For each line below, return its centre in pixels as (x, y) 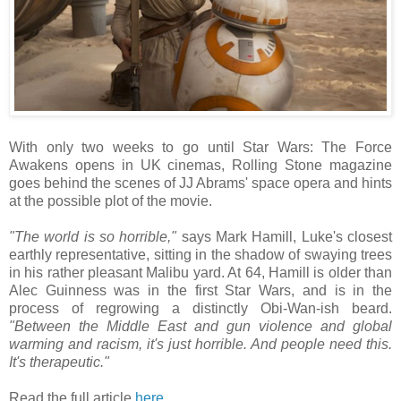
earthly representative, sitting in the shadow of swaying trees (200, 255)
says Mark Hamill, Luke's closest (285, 237)
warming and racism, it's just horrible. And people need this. (200, 345)
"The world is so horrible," (93, 237)
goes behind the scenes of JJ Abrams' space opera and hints (200, 183)
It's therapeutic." (59, 363)
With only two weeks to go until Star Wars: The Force (200, 148)
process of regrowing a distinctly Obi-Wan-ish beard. (200, 309)
